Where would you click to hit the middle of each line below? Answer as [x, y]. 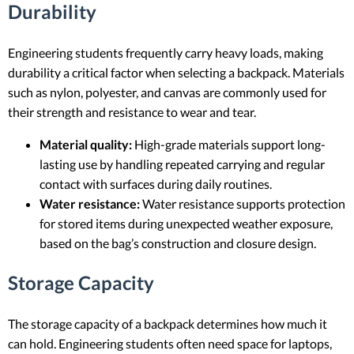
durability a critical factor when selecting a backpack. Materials [176, 72]
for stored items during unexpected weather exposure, [186, 223]
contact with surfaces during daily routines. [156, 183]
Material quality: [86, 144]
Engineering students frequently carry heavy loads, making [166, 52]
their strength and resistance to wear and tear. [132, 111]
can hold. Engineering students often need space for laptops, [170, 344]
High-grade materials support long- [229, 144]
